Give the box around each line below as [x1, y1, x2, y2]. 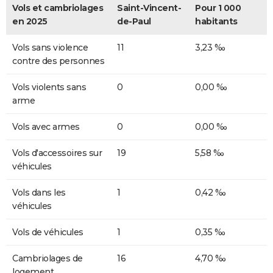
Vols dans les [12, 186, 66, 198]
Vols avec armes [12, 121, 80, 132]
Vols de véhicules [12, 226, 83, 238]
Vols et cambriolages [12, 2, 103, 13]
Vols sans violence [12, 41, 88, 53]
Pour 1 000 [195, 2, 241, 13]
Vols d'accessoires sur [12, 147, 102, 158]
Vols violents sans [12, 81, 86, 93]
